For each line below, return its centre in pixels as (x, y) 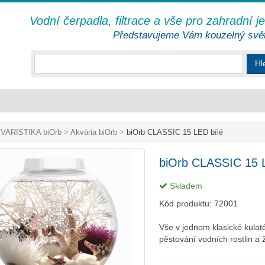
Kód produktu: (187, 203)
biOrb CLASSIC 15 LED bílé (174, 132)
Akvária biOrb (94, 132)
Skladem (185, 186)
